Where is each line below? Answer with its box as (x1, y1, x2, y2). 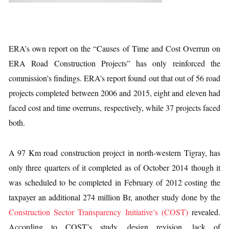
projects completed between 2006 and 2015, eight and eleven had (9, 87, 220, 98)
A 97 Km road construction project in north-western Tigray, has (9, 147, 220, 158)
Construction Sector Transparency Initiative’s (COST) (9, 207, 188, 217)
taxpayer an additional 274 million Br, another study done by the (9, 192, 220, 202)
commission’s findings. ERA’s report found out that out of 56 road (9, 73, 220, 83)
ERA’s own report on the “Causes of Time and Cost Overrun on (9, 43, 220, 54)
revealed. (188, 207, 221, 217)
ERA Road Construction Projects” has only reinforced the (9, 58, 220, 68)
